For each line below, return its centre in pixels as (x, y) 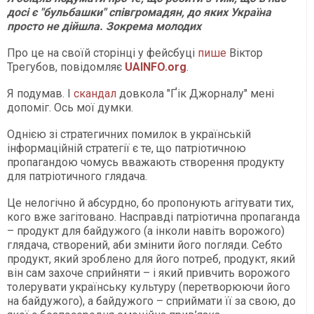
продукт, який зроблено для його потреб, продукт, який (151, 259)
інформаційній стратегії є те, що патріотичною (127, 148)
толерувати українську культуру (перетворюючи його (149, 287)
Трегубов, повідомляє (66, 67)
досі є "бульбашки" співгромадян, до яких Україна (139, 12)
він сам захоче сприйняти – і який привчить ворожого (149, 273)
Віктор (245, 53)
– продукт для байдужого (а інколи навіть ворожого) (146, 231)
